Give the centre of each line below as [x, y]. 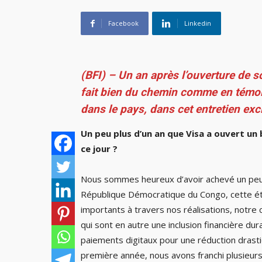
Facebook [123, 23]
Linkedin [198, 23]
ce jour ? [99, 149]
